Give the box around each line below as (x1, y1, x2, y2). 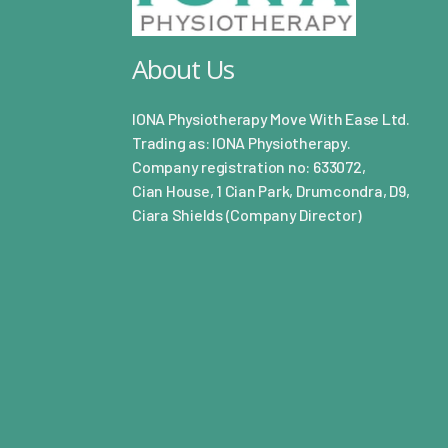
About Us (132, 50, 235, 87)
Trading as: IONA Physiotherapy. (132, 132, 351, 152)
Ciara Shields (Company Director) (132, 204, 362, 224)
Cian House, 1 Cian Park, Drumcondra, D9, (132, 180, 410, 200)
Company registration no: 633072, (132, 156, 366, 176)
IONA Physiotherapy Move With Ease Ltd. (132, 108, 410, 128)
